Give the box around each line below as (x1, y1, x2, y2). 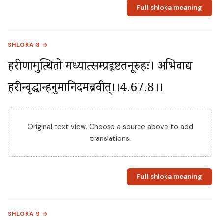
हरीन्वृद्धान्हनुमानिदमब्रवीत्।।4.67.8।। (8, 80, 163, 99)
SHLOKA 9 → (8, 210, 49, 218)
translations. (89, 134, 131, 143)
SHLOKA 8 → (8, 41, 49, 49)
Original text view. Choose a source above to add (27, 122, 193, 131)
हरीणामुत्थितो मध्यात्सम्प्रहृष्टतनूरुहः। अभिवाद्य (8, 58, 192, 78)
